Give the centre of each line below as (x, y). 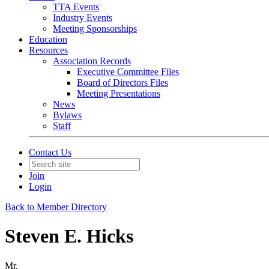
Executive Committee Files (128, 72)
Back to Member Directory (56, 207)
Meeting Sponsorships (95, 29)
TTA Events (76, 7)
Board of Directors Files (122, 83)
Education (48, 39)
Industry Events (83, 18)
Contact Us (50, 152)
